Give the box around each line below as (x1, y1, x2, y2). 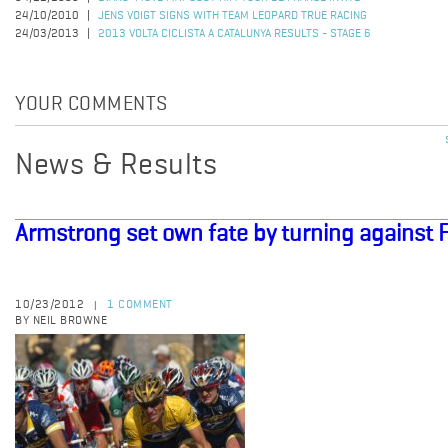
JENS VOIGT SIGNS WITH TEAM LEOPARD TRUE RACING (98, 10, 367, 22)
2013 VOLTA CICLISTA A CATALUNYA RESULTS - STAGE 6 (98, 28, 371, 40)
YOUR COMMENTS (15, 95, 168, 115)
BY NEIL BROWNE (15, 315, 107, 327)
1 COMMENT (107, 299, 173, 311)
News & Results (15, 151, 217, 181)
